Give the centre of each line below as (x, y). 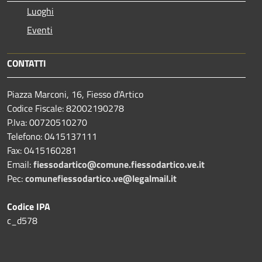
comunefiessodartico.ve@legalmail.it (101, 178)
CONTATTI (27, 63)
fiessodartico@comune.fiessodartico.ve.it (119, 164)
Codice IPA (29, 206)
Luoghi (40, 11)
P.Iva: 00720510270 (47, 122)
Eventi (40, 30)
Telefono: (25, 136)
